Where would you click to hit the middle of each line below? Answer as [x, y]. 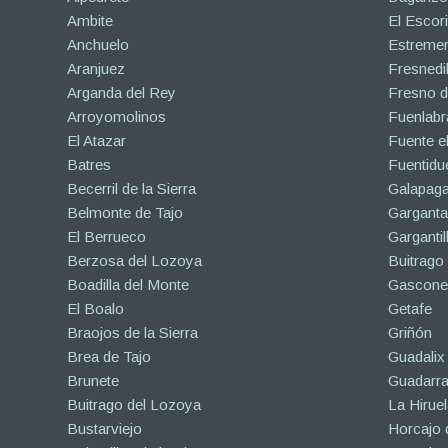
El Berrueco [106, 237]
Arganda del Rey [121, 93]
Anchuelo [98, 45]
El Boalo [95, 309]
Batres [89, 165]
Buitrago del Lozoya [134, 405]
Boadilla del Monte [128, 285]
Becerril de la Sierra [131, 189]
